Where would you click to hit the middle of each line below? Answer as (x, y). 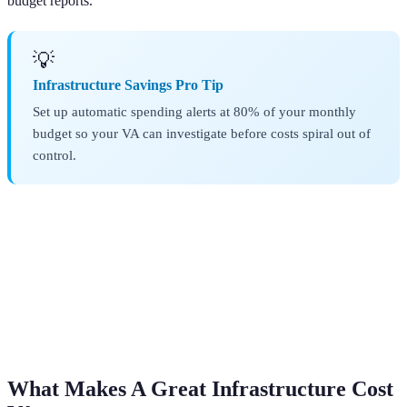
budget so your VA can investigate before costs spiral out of (202, 134)
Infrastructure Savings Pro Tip (128, 85)
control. (55, 155)
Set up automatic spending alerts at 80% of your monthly (194, 112)
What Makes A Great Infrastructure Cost (200, 389)
